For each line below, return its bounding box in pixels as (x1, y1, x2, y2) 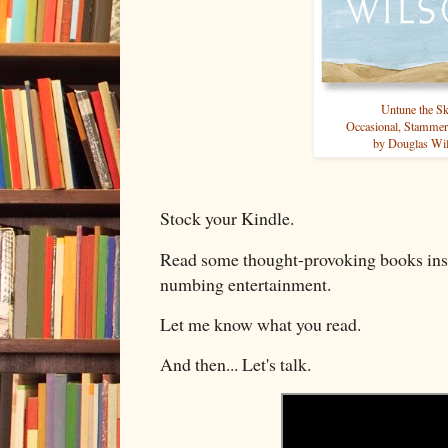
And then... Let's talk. (160, 352, 311, 377)
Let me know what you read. (160, 312, 367, 336)
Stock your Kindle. (160, 206, 300, 231)
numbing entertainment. (160, 271, 337, 296)
